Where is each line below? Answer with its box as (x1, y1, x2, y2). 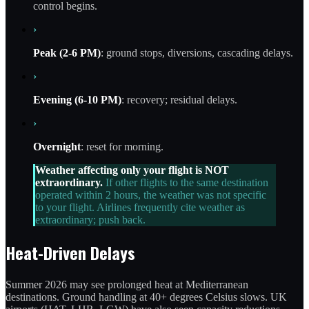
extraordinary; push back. (35, 214, 146, 226)
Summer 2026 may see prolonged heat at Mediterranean (6, 279, 248, 291)
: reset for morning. (81, 141, 163, 153)
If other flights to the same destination (103, 177, 268, 189)
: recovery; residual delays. (121, 94, 237, 106)
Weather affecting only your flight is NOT (35, 164, 229, 177)
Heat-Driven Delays (6, 240, 135, 266)
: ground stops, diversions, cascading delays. (101, 47, 293, 59)
